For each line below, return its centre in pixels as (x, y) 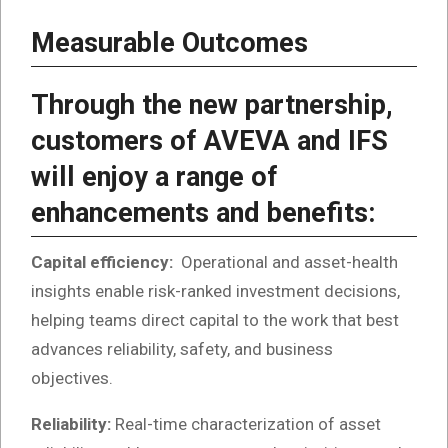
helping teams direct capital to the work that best (215, 320)
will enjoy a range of (154, 177)
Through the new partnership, (212, 105)
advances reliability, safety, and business (182, 349)
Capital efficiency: (104, 262)
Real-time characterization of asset (248, 424)
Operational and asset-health (287, 262)
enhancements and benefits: (203, 213)
